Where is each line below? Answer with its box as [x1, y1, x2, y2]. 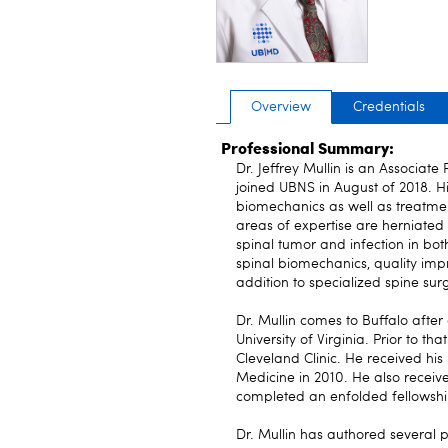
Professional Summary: [221, 136, 394, 159]
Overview [251, 100, 311, 114]
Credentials [353, 100, 425, 114]
